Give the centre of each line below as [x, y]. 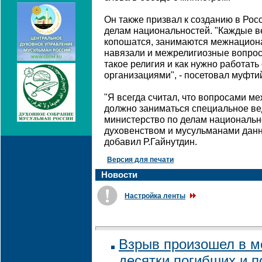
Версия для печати [140, 160]
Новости [119, 175]
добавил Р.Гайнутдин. [151, 142]
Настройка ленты [155, 196]
